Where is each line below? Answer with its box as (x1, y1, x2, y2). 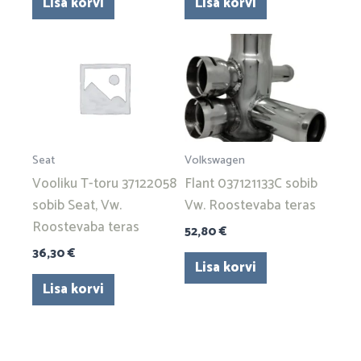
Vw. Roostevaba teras (185, 194, 316, 218)
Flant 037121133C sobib (185, 172, 317, 196)
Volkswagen (185, 150, 245, 170)
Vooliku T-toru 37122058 (32, 172, 176, 196)
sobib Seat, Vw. (32, 194, 122, 218)
